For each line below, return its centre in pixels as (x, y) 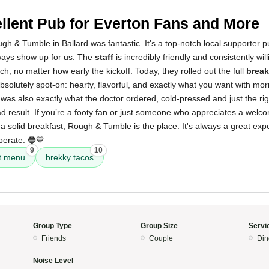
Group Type (52, 226)
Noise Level (53, 261)
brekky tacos (70, 157)
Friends (53, 238)
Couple (161, 238)
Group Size (159, 226)
